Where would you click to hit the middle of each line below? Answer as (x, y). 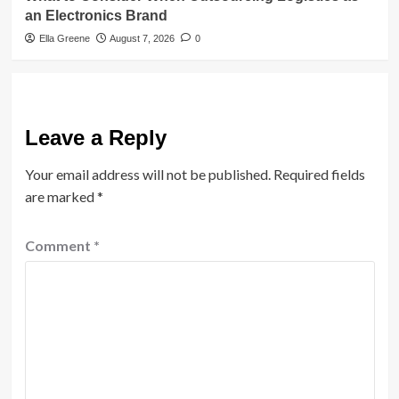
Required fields (319, 174)
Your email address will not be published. (147, 174)
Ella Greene (64, 38)
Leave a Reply (95, 137)
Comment (59, 245)
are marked (61, 196)
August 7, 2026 (142, 38)
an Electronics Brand (96, 15)
